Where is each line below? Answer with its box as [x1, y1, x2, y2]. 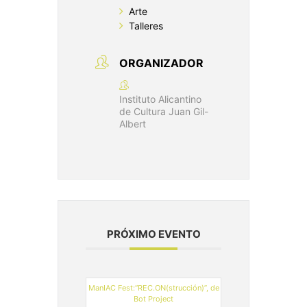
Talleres [129, 19, 163, 32]
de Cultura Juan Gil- [119, 105, 208, 117]
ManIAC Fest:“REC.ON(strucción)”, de [88, 282, 219, 293]
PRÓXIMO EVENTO [106, 227, 201, 241]
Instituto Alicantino [119, 93, 201, 105]
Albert [119, 117, 146, 130]
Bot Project [134, 293, 173, 304]
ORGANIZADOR [119, 56, 204, 70]
